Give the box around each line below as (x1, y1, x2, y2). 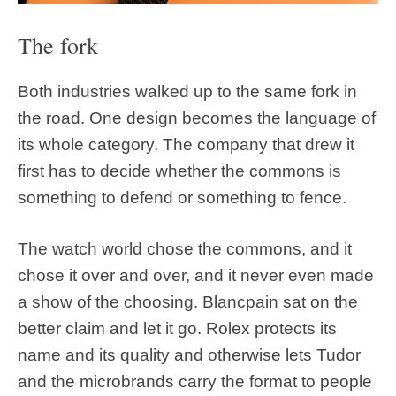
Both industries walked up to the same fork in (18, 81, 357, 101)
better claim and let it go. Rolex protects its (18, 319, 337, 339)
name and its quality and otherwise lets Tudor (18, 346, 361, 365)
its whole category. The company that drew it (18, 134, 354, 154)
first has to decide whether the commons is (18, 161, 341, 180)
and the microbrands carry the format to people (18, 372, 372, 392)
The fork (18, 29, 98, 60)
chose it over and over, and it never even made (18, 266, 374, 286)
